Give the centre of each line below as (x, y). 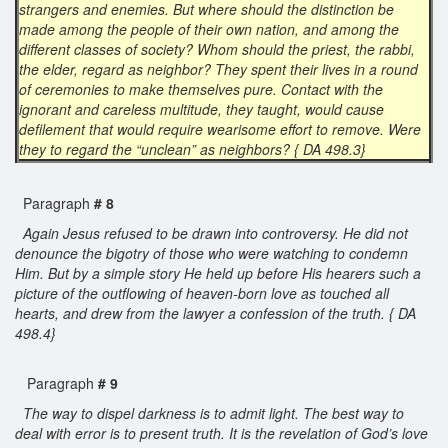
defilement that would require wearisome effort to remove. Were (220, 128)
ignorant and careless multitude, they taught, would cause (201, 108)
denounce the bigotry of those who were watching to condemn (211, 252)
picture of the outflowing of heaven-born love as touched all (202, 292)
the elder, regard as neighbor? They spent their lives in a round (218, 68)
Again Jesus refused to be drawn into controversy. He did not (213, 232)
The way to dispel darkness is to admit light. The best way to (211, 412)
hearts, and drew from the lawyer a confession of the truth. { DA (215, 312)
